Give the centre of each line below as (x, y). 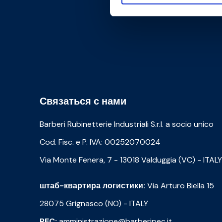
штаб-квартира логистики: (92, 186)
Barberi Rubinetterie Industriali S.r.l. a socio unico (127, 124)
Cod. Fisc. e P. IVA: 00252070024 (100, 142)
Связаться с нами (83, 101)
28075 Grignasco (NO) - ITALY (94, 204)
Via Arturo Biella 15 (180, 186)
